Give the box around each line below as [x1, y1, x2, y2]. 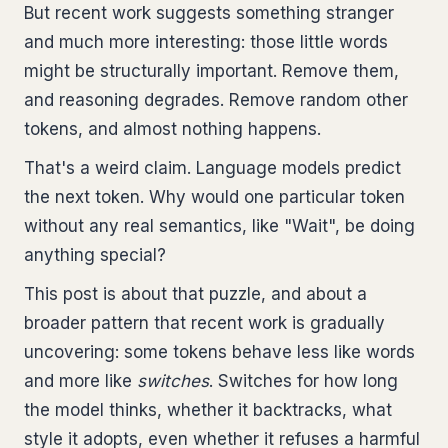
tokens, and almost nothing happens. [24, 119, 321, 139]
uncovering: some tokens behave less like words [24, 342, 415, 362]
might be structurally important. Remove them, [24, 61, 399, 81]
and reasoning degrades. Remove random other [24, 90, 408, 110]
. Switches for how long [209, 371, 398, 391]
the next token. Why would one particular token [24, 187, 405, 207]
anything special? [24, 245, 166, 265]
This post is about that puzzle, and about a [24, 284, 367, 304]
